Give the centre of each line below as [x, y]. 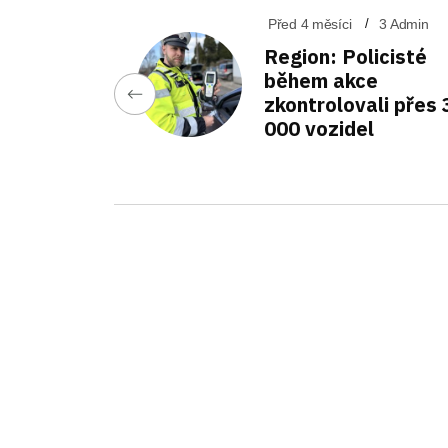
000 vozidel [319, 128]
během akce [321, 80]
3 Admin [404, 23]
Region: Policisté [345, 56]
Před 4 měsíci [310, 23]
